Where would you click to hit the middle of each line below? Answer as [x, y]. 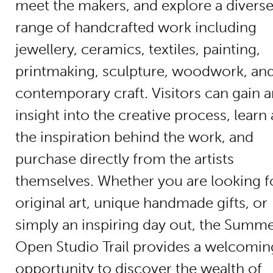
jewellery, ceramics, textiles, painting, [138, 49]
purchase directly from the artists [125, 159]
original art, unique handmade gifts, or [141, 203]
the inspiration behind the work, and [134, 137]
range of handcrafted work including [136, 27]
